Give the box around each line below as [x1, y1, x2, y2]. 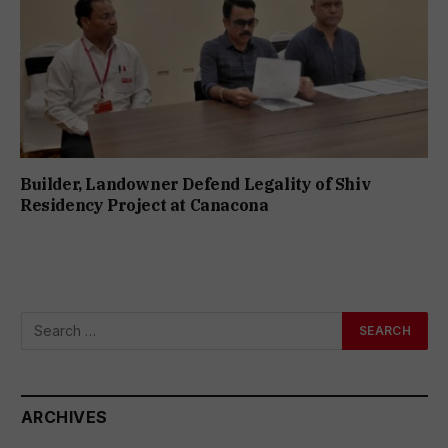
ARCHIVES [21, 406, 108, 427]
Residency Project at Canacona [20, 194, 269, 215]
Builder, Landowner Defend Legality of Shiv [20, 173, 371, 194]
